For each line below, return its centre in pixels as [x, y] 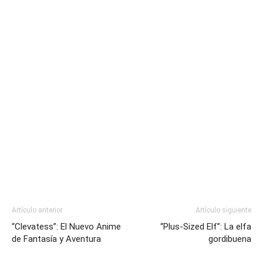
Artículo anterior [37, 210]
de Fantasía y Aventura [56, 239]
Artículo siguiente [223, 210]
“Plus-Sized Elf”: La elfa [206, 227]
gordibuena [230, 239]
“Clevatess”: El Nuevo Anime [66, 227]
